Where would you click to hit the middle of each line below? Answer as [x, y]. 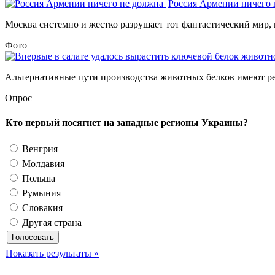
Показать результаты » [52, 254]
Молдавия [42, 164]
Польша [37, 179]
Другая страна [51, 223]
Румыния [40, 193]
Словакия [41, 208]
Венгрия [39, 149]
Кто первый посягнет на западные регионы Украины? [127, 123]
